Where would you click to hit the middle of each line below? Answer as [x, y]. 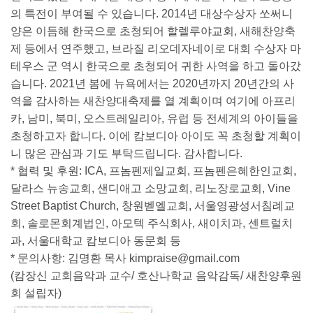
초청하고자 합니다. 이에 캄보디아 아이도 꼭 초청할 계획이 [156, 136]
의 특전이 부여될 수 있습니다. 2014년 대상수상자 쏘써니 [152, 13]
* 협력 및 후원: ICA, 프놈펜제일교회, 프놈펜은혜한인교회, [153, 170]
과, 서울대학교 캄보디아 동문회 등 [96, 240]
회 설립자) [36, 293]
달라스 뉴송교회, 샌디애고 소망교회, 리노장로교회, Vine [151, 188]
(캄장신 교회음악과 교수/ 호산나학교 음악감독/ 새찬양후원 [156, 275]
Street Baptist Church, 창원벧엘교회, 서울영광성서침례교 [153, 205]
